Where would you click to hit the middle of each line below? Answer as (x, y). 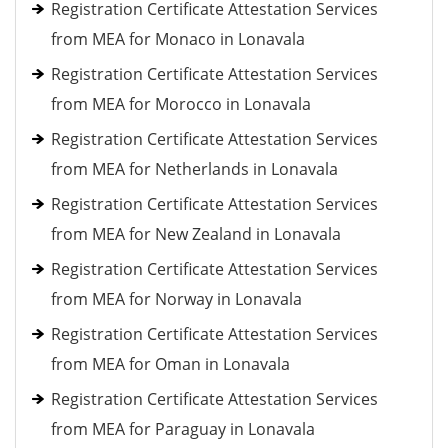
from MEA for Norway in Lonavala (176, 299)
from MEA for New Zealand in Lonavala (196, 234)
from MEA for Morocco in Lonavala (181, 104)
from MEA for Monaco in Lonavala (178, 39)
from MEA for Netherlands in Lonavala (194, 169)
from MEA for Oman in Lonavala (170, 364)
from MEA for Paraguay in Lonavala (183, 429)
